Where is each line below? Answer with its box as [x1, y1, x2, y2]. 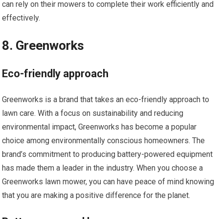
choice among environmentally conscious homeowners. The [2, 135, 205, 145]
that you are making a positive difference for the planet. [2, 190, 191, 200]
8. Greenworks [2, 38, 85, 53]
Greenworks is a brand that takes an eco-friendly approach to [2, 94, 210, 104]
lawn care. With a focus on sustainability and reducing [2, 108, 184, 118]
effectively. [2, 13, 41, 22]
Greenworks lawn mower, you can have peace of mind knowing [2, 176, 215, 186]
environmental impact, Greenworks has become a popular [2, 122, 197, 131]
